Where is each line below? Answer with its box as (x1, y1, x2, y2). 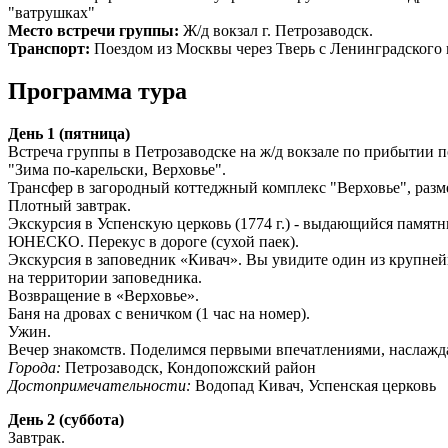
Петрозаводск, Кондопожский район (61, 358, 320, 376)
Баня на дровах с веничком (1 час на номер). (8, 304, 310, 322)
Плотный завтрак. (8, 196, 135, 214)
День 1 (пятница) (8, 124, 130, 142)
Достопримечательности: (8, 376, 191, 394)
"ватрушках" (8, 3, 99, 21)
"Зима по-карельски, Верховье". (8, 160, 226, 178)
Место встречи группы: (8, 21, 183, 39)
